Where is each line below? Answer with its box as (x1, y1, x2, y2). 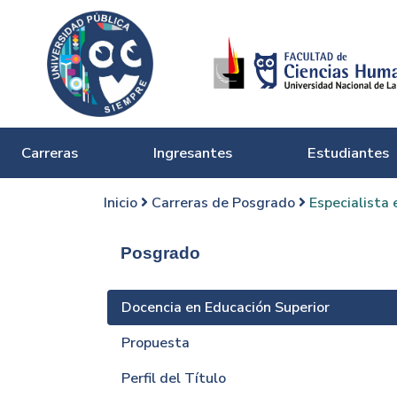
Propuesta (121, 333, 190, 353)
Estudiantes (307, 143, 389, 163)
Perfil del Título (121, 369, 226, 388)
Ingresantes (152, 143, 232, 163)
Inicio (104, 193, 141, 213)
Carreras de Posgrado (152, 193, 299, 213)
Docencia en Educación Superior (121, 298, 330, 317)
